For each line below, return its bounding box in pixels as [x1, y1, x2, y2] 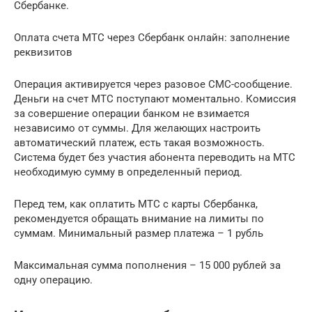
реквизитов [14, 46, 72, 59]
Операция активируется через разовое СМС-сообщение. [14, 78, 292, 91]
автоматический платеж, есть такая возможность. [14, 136, 265, 150]
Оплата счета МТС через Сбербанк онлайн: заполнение [14, 31, 290, 45]
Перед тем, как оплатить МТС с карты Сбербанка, [14, 198, 258, 211]
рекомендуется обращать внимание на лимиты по [14, 212, 264, 226]
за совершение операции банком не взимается [14, 107, 249, 120]
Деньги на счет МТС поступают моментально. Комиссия [14, 93, 296, 106]
